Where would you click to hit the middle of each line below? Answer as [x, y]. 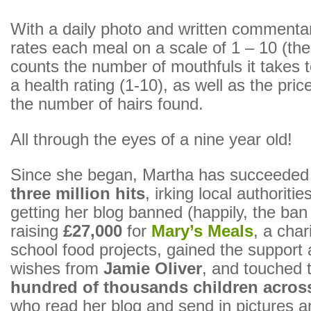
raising [37, 231]
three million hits [78, 194]
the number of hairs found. [107, 104]
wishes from [57, 269]
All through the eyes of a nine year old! [151, 140]
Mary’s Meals [202, 231]
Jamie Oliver [153, 269]
